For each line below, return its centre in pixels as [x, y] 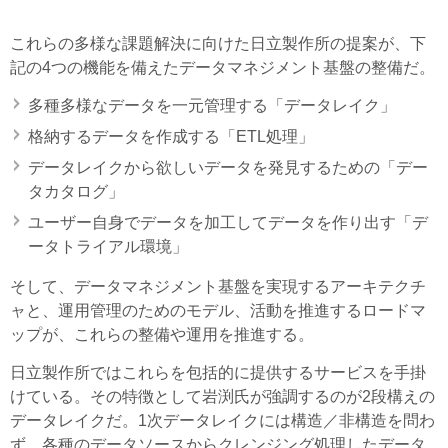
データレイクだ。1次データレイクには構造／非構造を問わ [222, 420]
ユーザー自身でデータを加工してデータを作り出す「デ [228, 222]
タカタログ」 [76, 191]
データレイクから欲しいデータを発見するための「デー [228, 167]
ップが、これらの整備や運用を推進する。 [162, 334]
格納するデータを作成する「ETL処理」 [171, 136]
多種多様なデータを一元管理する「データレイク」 [212, 105]
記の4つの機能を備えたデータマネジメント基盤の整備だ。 [222, 67]
